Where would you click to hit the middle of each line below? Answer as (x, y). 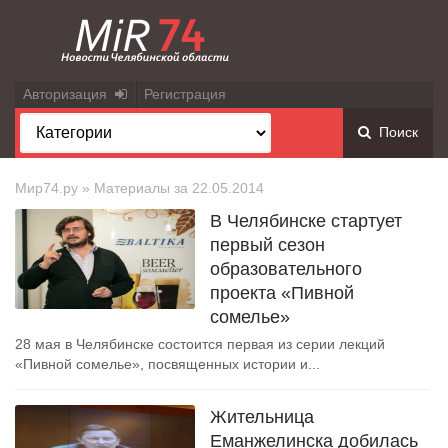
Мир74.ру (46, 188)
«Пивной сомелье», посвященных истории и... (167, 364)
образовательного (286, 269)
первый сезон (267, 245)
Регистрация (185, 94)
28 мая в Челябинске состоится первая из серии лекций (200, 344)
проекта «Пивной (282, 293)
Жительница (262, 417)
